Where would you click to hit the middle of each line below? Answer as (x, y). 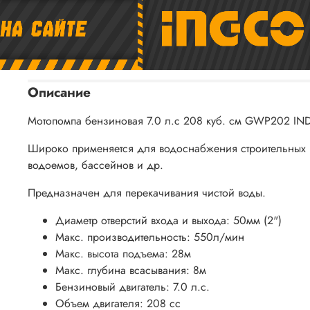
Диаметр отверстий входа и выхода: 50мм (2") (168, 220)
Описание (59, 92)
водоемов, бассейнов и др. (95, 165)
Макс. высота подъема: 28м (123, 253)
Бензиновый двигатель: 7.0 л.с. (133, 286)
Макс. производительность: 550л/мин (150, 237)
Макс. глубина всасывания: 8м (131, 270)
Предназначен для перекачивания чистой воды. (147, 192)
